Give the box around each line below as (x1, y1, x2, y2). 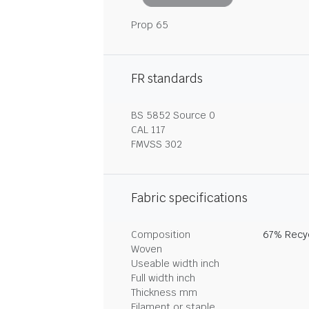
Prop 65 (131, 18, 168, 31)
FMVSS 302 (131, 137, 182, 150)
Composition (131, 228, 190, 241)
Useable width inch (131, 257, 219, 270)
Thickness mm (131, 286, 197, 299)
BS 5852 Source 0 (131, 108, 215, 121)
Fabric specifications (131, 190, 248, 206)
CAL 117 (131, 123, 166, 136)
